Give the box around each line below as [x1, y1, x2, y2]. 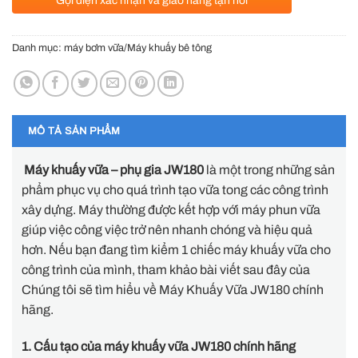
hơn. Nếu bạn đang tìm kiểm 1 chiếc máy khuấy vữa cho [22, 243, 331, 257]
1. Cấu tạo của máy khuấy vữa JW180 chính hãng [22, 339, 296, 353]
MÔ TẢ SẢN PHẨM [28, 125, 121, 137]
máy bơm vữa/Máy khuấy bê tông [64, 42, 212, 54]
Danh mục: [12, 42, 64, 54]
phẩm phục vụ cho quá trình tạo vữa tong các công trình [22, 183, 328, 197]
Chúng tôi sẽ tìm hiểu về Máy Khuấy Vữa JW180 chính [22, 283, 324, 297]
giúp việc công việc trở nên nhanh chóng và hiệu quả [22, 223, 312, 237]
